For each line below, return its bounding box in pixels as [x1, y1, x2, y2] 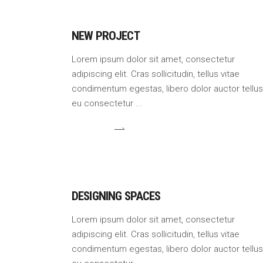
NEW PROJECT [72, 29, 140, 43]
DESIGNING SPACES [72, 189, 161, 203]
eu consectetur [72, 98, 136, 109]
